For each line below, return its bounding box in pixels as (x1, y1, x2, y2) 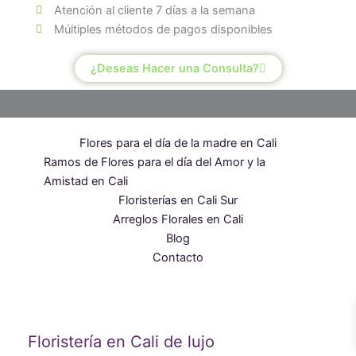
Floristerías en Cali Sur (118, 192, 238, 207)
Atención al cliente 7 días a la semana (53, 2, 255, 17)
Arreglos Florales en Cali (113, 211, 243, 226)
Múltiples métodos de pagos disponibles (53, 21, 273, 37)
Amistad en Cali (44, 173, 128, 188)
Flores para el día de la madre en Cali (79, 135, 277, 150)
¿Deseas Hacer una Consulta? (90, 60, 259, 75)
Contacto (153, 250, 203, 265)
